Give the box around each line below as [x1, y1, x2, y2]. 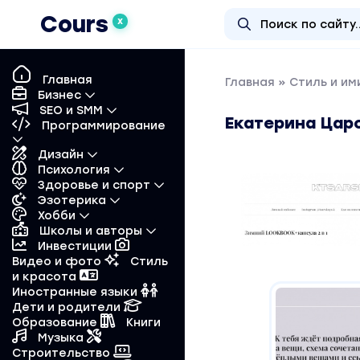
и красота [12, 270, 80, 284]
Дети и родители [12, 301, 124, 314]
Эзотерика [35, 194, 109, 207]
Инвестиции [35, 239, 115, 253]
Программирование [39, 119, 166, 133]
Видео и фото [12, 255, 104, 268]
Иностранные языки [12, 285, 141, 299]
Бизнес [35, 88, 84, 102]
